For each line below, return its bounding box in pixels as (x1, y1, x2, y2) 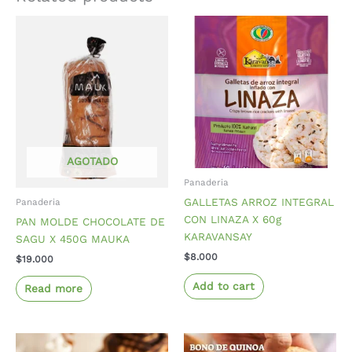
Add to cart (192, 279, 255, 292)
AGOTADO (66, 155, 118, 168)
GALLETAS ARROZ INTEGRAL (184, 196, 334, 209)
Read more (24, 281, 83, 295)
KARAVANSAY (184, 230, 252, 244)
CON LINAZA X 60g (184, 213, 281, 226)
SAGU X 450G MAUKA (16, 233, 130, 246)
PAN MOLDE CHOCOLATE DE (16, 215, 165, 229)
